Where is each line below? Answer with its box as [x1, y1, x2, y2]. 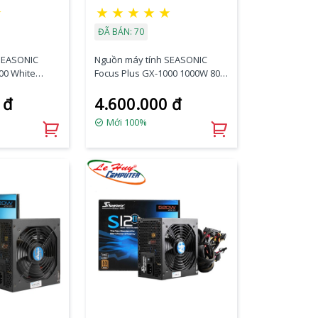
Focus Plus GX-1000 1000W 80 [94, 67, 220, 79]
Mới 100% [104, 116, 147, 128]
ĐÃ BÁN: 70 [97, 26, 144, 38]
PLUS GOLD [94, 80, 143, 93]
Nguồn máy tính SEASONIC [94, 53, 207, 66]
